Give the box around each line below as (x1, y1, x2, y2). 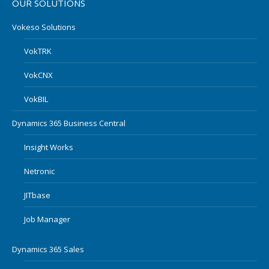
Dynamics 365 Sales (12, 244, 84, 255)
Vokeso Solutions (12, 22, 76, 33)
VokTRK (24, 46, 52, 57)
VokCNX (24, 70, 53, 81)
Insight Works (24, 142, 73, 153)
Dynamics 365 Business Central (12, 118, 125, 129)
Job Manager (24, 214, 70, 225)
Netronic (24, 166, 55, 177)
